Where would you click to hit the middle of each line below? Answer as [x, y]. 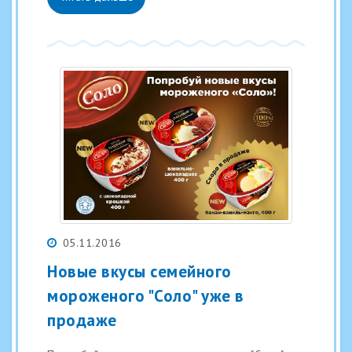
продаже [82, 321]
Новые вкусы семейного [139, 272]
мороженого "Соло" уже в [146, 296]
